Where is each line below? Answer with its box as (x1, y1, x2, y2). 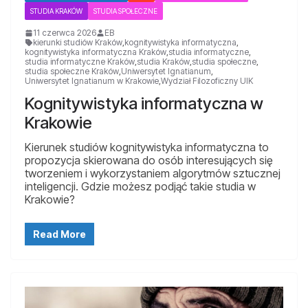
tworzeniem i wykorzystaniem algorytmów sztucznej (25, 166, 280, 180)
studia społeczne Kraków (25, 65, 119, 76)
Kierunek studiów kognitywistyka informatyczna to (25, 140, 269, 154)
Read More (33, 228, 86, 240)
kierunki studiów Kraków (33, 36, 122, 47)
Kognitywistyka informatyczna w (25, 93, 263, 113)
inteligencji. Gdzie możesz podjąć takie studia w (25, 179, 256, 193)
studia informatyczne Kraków (25, 56, 135, 67)
